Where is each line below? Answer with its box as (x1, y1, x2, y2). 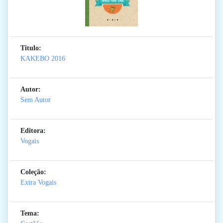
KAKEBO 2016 (20, 55, 65, 63)
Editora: (20, 127, 46, 135)
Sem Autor (20, 96, 51, 104)
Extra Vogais (20, 179, 56, 187)
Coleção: (20, 168, 46, 176)
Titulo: (20, 44, 41, 52)
